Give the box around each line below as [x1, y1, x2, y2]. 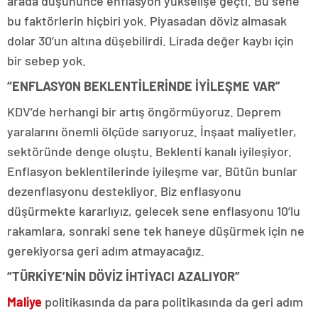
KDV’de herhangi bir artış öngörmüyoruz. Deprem [7, 104, 281, 119]
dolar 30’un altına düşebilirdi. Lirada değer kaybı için [7, 33, 294, 48]
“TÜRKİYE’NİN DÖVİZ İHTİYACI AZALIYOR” [7, 268, 240, 284]
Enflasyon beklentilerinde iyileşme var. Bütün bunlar [7, 163, 297, 179]
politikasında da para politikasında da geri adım [42, 294, 303, 309]
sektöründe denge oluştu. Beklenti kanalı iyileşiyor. [7, 143, 292, 159]
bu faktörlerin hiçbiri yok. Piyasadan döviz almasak [7, 13, 287, 28]
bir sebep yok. [7, 53, 86, 68]
